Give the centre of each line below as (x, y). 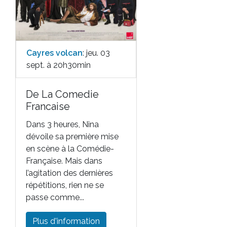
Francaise (48, 107)
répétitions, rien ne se (65, 185)
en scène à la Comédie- (70, 149)
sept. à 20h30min (59, 65)
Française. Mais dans (64, 161)
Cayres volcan (54, 53)
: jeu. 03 (96, 53)
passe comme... (55, 198)
